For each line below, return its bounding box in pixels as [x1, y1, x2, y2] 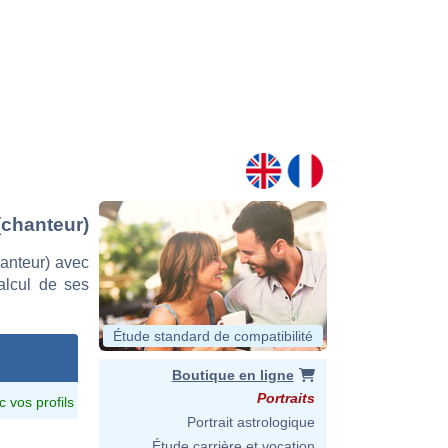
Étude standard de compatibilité [113, 328, 313, 344]
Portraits [257, 390, 315, 406]
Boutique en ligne [171, 367, 294, 383]
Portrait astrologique [187, 414, 315, 430]
